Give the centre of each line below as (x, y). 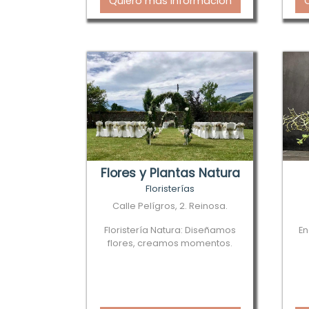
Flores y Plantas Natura (170, 173)
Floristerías (170, 189)
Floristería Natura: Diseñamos (170, 230)
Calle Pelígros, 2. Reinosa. (170, 206)
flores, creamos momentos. (170, 243)
